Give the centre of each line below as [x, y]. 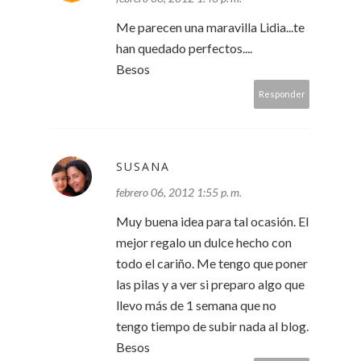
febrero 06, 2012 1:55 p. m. [179, 193]
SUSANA [143, 167]
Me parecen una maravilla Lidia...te [210, 27]
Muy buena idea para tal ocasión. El [212, 222]
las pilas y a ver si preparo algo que [210, 284]
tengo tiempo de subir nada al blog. [212, 326]
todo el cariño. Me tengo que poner [212, 263]
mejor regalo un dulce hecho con [204, 243]
